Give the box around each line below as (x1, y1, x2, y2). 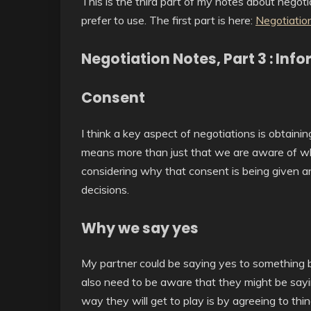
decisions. (81, 182, 129, 196)
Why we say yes (81, 217, 199, 238)
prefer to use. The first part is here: (81, 13, 255, 27)
